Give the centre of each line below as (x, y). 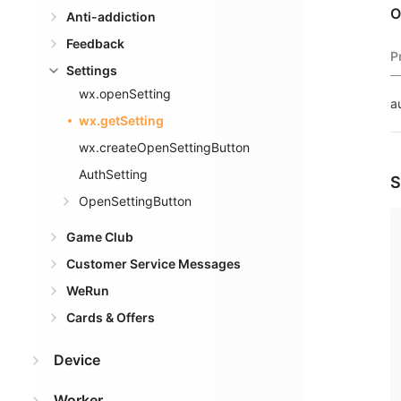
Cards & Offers (111, 317)
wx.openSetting (125, 94)
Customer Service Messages (154, 264)
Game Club (100, 237)
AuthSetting (113, 174)
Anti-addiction (111, 17)
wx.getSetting (121, 120)
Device (77, 360)
